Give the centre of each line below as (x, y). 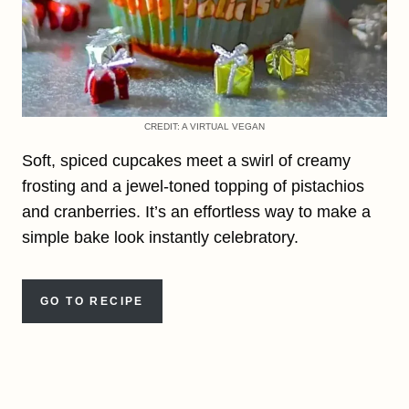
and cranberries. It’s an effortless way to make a (196, 211)
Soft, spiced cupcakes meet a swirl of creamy (186, 160)
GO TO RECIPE (92, 301)
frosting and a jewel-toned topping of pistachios (193, 186)
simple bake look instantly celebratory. (160, 237)
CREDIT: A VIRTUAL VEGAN (204, 126)
